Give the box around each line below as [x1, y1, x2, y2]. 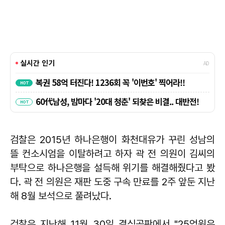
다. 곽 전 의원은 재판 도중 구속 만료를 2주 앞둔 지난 [10, 175, 215, 188]
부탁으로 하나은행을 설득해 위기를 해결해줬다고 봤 [10, 161, 215, 174]
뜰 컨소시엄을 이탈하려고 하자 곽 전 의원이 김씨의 [10, 147, 215, 160]
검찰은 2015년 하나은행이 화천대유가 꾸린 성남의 [10, 133, 215, 146]
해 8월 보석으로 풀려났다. [10, 189, 114, 202]
